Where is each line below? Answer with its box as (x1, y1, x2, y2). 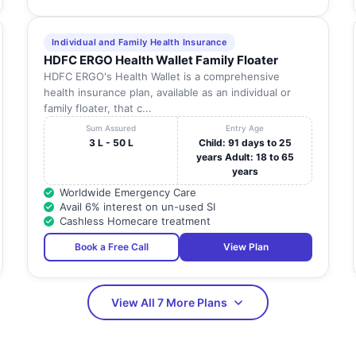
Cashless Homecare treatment (59, 215, 211, 228)
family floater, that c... (43, 102, 152, 115)
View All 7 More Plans (111, 296, 227, 310)
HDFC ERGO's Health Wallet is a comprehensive (43, 70, 280, 83)
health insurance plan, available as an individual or (43, 86, 291, 99)
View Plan (222, 241, 269, 253)
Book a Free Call (74, 241, 149, 253)
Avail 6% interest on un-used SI (59, 200, 215, 214)
